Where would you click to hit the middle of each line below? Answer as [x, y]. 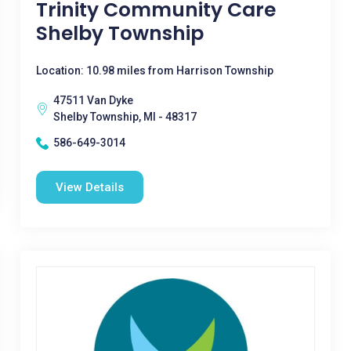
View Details [89, 187]
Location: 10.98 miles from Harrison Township [154, 71]
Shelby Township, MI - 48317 [125, 117]
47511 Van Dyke [93, 100]
